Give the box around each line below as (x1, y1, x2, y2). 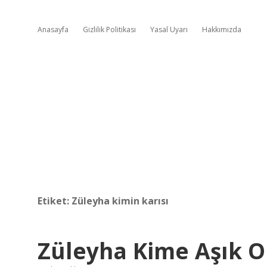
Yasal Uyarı (150, 24, 188, 35)
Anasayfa (38, 24, 69, 35)
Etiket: (38, 194, 72, 207)
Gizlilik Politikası (83, 24, 136, 35)
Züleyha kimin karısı (72, 194, 169, 207)
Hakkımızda (202, 24, 241, 35)
